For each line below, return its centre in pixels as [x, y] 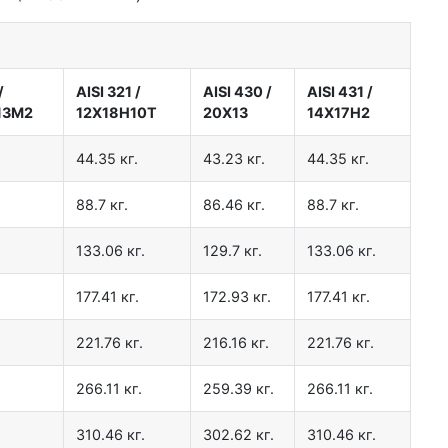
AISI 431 [335, 92]
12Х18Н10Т [116, 113]
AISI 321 [104, 92]
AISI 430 [233, 92]
